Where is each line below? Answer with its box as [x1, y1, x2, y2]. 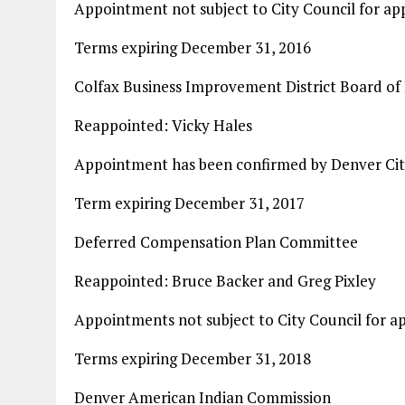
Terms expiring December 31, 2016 [74, 37, 311, 58]
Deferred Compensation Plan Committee [74, 231, 358, 252]
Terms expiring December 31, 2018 [74, 348, 311, 369]
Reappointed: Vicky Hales [74, 115, 252, 136]
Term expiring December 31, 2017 [74, 193, 305, 213]
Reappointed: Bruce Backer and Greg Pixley [74, 270, 376, 291]
